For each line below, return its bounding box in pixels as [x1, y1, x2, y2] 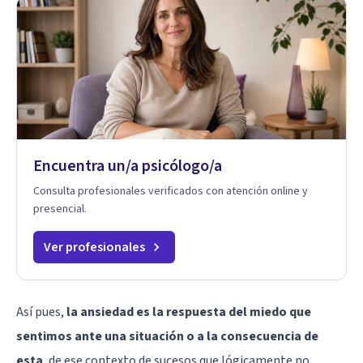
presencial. [33, 200, 87, 217]
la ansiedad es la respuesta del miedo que [66, 302, 311, 321]
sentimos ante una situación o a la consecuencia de [16, 327, 318, 345]
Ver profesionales [44, 237, 145, 256]
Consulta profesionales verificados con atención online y [33, 182, 308, 199]
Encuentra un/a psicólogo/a [33, 154, 222, 177]
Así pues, [16, 302, 66, 321]
